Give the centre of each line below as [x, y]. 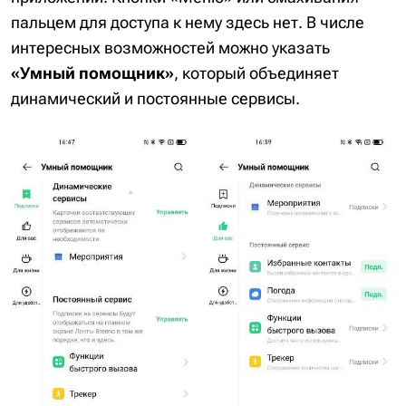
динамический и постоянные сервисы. [155, 98]
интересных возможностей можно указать [170, 47]
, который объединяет [256, 72]
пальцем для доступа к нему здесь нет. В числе [188, 22]
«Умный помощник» [92, 72]
